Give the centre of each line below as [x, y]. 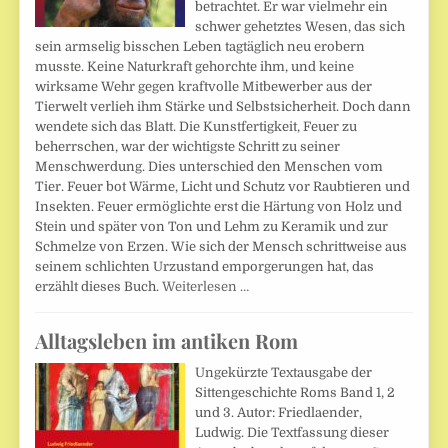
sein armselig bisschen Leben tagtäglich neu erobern [200, 47]
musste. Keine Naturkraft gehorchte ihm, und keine [195, 67]
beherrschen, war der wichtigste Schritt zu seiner [188, 147]
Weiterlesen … [206, 287]
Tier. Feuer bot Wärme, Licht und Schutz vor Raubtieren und [223, 187]
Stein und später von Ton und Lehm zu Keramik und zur [212, 227]
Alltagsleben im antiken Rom [167, 341]
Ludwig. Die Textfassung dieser [292, 433]
